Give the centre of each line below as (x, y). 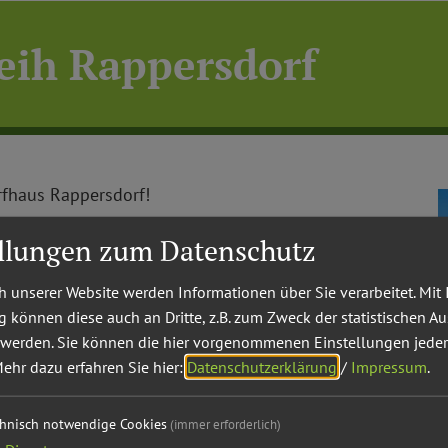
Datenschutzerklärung (262, 366)
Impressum (389, 366)
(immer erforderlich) (225, 424)
